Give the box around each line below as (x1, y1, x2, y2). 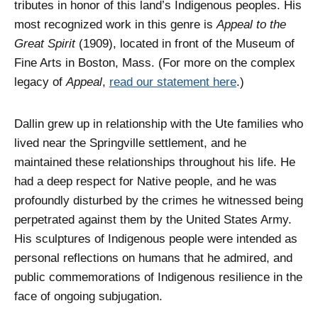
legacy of (14, 75, 66, 89)
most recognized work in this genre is (14, 17, 216, 31)
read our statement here (109, 75, 236, 89)
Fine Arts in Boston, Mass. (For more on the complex (14, 55, 295, 70)
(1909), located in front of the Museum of (75, 36, 295, 50)
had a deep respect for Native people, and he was (14, 174, 277, 188)
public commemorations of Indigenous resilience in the (14, 270, 302, 284)
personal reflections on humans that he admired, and (14, 251, 292, 265)
